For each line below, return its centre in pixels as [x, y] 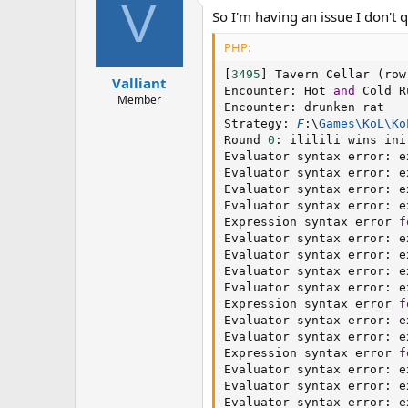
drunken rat [341, 107]
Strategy [253, 124]
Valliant [139, 83]
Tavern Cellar [322, 75]
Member [139, 100]
